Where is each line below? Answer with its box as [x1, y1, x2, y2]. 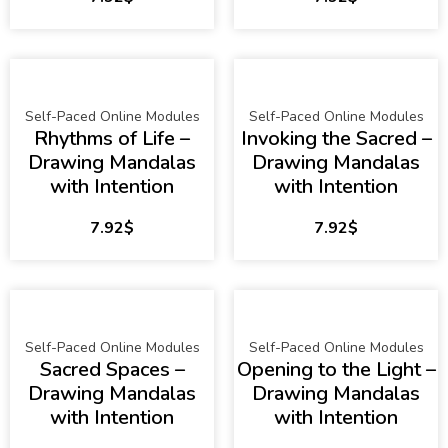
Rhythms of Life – [34, 125, 190, 153]
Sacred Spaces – [39, 356, 185, 384]
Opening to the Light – [236, 356, 436, 384]
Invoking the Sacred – [240, 125, 432, 153]
